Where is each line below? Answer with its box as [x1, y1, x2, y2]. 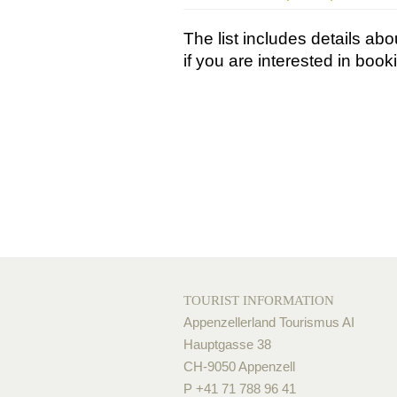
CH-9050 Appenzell [183, 359, 295, 374]
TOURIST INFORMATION [183, 293, 334, 307]
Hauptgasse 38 [183, 337, 271, 352]
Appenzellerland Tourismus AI [183, 315, 354, 330]
